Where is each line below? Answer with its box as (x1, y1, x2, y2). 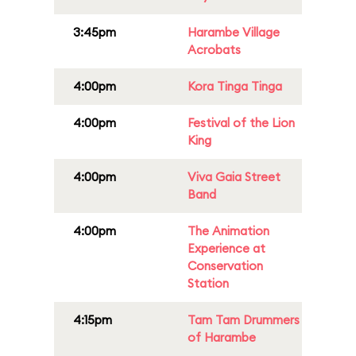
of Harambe (188, 330, 256, 345)
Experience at (188, 241, 265, 256)
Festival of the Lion (188, 115, 295, 130)
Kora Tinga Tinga (188, 79, 282, 94)
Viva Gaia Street (188, 169, 281, 184)
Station (188, 276, 229, 291)
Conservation (188, 258, 263, 273)
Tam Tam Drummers (188, 312, 300, 327)
